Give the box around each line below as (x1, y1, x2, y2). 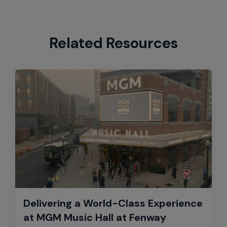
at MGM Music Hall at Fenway (23, 210, 166, 224)
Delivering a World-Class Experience (23, 196, 203, 210)
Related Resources (49, 33, 178, 53)
